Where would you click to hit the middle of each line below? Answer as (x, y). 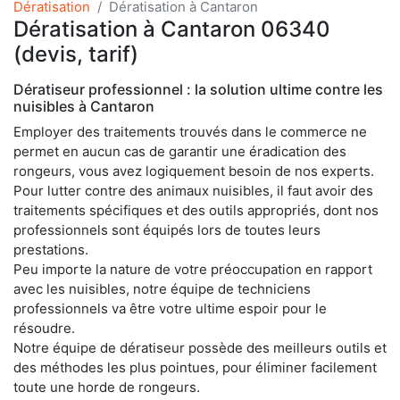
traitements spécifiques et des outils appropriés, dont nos (196, 210)
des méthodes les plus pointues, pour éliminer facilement (195, 367)
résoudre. (44, 328)
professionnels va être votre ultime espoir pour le (170, 308)
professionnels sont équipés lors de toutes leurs (167, 229)
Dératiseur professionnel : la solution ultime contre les (198, 89)
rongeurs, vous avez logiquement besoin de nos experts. (194, 171)
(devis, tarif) (76, 54)
